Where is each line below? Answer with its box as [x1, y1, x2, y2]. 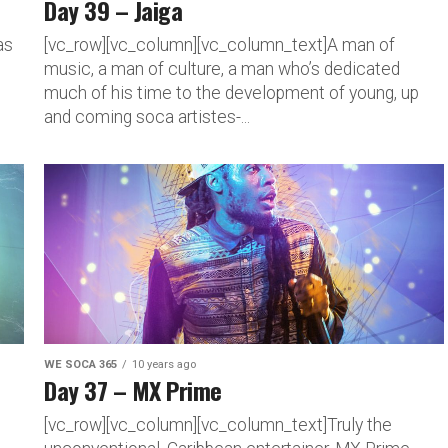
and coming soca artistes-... [44, 106, 250, 127]
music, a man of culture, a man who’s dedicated [44, 58, 400, 79]
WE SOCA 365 [44, 357, 117, 371]
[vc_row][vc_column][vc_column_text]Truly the [44, 414, 392, 435]
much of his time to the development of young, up [44, 82, 419, 103]
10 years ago [132, 357, 196, 371]
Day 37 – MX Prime [44, 371, 222, 408]
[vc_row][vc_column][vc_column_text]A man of [44, 34, 395, 55]
